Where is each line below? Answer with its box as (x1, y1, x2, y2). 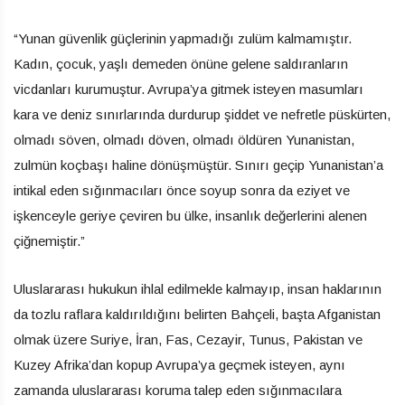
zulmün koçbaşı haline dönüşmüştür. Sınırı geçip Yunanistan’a (14, 157, 383, 174)
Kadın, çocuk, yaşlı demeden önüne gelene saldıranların (14, 56, 348, 72)
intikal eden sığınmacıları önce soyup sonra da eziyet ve (14, 183, 350, 199)
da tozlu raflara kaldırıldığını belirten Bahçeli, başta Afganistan (14, 306, 381, 323)
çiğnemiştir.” (14, 233, 85, 250)
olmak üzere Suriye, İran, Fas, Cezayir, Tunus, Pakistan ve (14, 332, 363, 348)
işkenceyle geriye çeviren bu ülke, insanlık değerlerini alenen (14, 208, 367, 224)
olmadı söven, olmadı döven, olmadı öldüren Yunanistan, (14, 132, 354, 148)
